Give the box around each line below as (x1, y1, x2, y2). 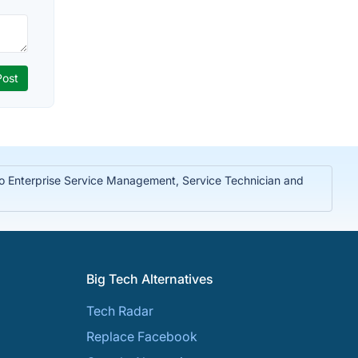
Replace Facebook (86, 328, 197, 344)
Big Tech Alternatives (86, 271, 213, 287)
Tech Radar (86, 303, 153, 319)
